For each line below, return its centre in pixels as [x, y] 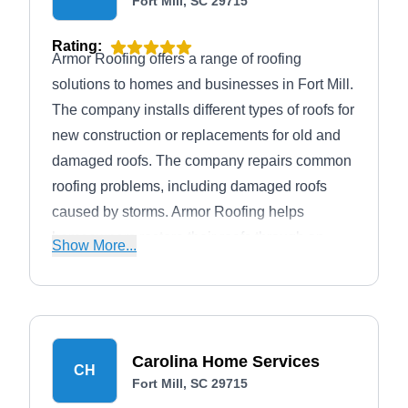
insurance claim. [105, 263]
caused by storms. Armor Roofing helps [178, 212]
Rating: [77, 46]
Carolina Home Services [226, 362]
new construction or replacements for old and [196, 135]
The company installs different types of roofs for [203, 110]
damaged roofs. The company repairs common [202, 161]
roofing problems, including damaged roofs [189, 186]
